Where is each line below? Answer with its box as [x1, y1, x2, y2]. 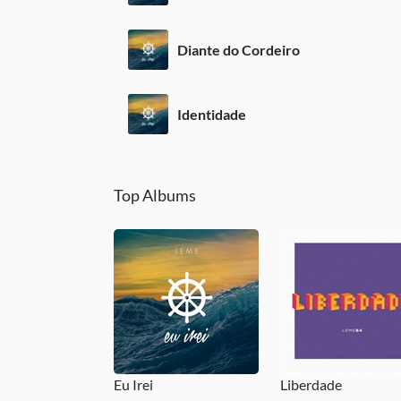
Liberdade [279, 375, 342, 393]
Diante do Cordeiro [177, 40, 300, 58]
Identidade [177, 105, 246, 123]
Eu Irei [114, 375, 153, 393]
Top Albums [114, 185, 196, 205]
